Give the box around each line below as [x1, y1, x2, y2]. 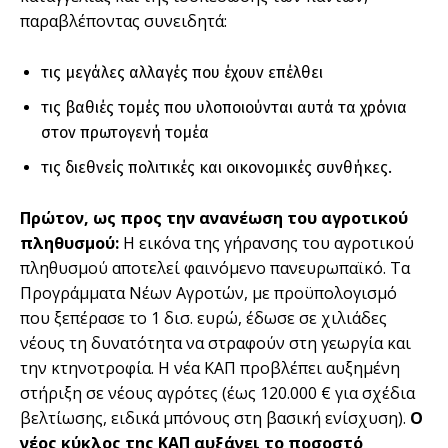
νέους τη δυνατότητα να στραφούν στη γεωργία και [20, 331, 411, 354]
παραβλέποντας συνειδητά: [20, 9, 227, 32]
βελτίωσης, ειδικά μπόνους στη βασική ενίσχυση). [20, 406, 410, 429]
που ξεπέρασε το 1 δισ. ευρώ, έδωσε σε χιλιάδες [20, 306, 387, 329]
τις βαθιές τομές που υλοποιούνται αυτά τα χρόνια [41, 97, 407, 117]
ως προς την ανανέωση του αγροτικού [93, 206, 408, 229]
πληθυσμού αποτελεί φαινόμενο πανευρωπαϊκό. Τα [20, 256, 410, 279]
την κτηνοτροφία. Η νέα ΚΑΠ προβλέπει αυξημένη [20, 356, 400, 379]
